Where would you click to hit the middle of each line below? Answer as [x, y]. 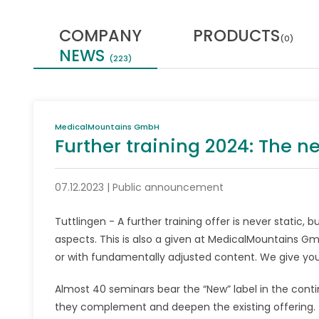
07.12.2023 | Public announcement [139, 187]
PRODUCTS [236, 35]
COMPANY [100, 35]
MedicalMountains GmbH [107, 126]
